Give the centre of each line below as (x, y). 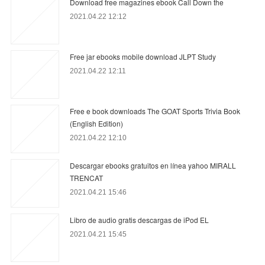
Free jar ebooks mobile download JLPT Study (143, 57)
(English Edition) (97, 124)
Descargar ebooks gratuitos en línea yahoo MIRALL (153, 166)
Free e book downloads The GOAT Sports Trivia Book (155, 111)
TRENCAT (87, 178)
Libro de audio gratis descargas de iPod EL (140, 220)
